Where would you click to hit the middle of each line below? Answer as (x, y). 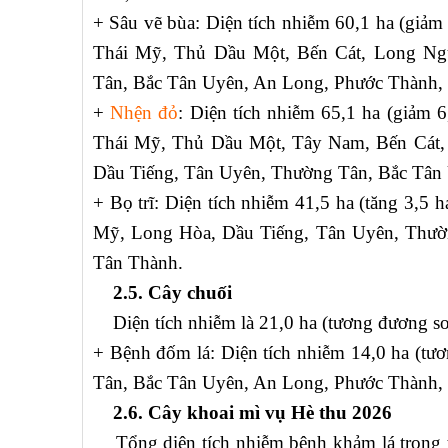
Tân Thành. (138, 263)
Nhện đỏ (144, 113)
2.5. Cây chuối (162, 293)
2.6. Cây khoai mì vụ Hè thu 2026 (242, 413)
